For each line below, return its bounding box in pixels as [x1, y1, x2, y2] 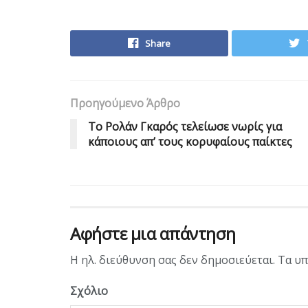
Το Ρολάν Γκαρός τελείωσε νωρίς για [88, 118, 282, 134]
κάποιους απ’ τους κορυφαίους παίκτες [88, 133, 292, 149]
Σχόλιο [70, 283, 108, 298]
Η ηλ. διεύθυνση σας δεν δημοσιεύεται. [70, 252, 275, 267]
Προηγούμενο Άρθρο [70, 95, 180, 111]
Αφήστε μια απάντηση [70, 221, 236, 245]
